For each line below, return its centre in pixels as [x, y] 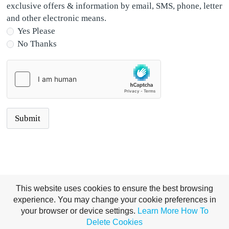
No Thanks [37, 44]
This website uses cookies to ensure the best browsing [114, 188]
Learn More [158, 211]
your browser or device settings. [79, 211]
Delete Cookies [114, 222]
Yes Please [36, 31]
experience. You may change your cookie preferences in [114, 200]
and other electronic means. [57, 18]
